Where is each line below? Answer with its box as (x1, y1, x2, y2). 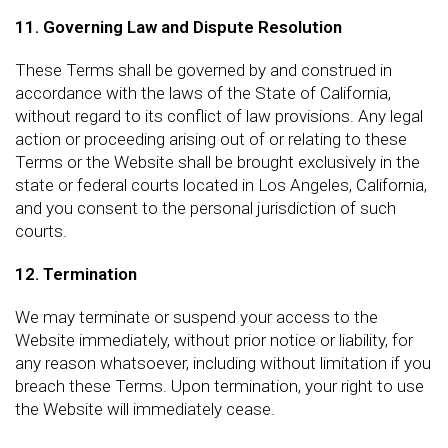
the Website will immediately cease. (15, 398, 275, 419)
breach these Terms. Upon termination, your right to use (15, 375, 424, 396)
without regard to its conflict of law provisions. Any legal (15, 105, 423, 126)
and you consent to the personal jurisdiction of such (15, 197, 396, 218)
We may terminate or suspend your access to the (15, 306, 378, 327)
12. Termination (15, 263, 137, 284)
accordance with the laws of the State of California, (15, 82, 391, 103)
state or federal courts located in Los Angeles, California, (15, 174, 427, 195)
